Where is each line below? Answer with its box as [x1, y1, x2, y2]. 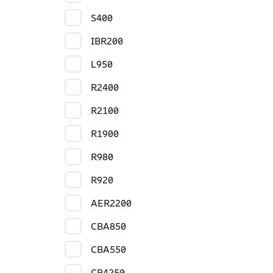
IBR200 [90, 35, 123, 47]
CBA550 [90, 244, 126, 255]
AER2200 [90, 197, 132, 209]
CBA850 [90, 221, 126, 232]
